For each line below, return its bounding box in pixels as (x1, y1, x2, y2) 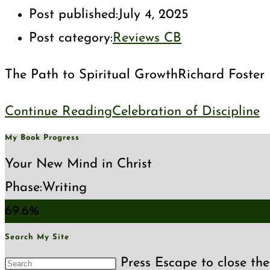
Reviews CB (113, 31, 181, 45)
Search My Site (5, 233, 69, 241)
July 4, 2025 (118, 8, 189, 22)
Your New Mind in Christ (5, 157, 152, 171)
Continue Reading (5, 105, 112, 119)
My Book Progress (5, 134, 80, 142)
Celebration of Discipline (112, 105, 260, 119)
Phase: (5, 180, 42, 195)
